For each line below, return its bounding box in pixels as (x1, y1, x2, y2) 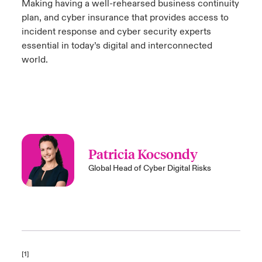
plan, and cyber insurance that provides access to (21, 12, 229, 23)
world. (21, 54, 53, 65)
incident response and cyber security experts (21, 26, 211, 37)
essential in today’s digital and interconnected (21, 40, 212, 51)
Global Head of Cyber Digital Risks (88, 163, 211, 174)
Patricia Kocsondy (88, 145, 198, 162)
